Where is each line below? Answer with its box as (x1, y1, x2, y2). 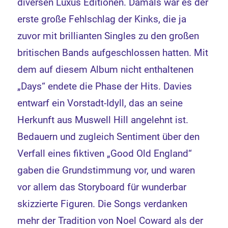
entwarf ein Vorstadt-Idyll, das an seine (17, 97, 183, 109)
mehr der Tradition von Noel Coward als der (17, 215, 204, 227)
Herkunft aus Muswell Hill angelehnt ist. (17, 114, 189, 126)
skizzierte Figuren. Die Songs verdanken (17, 198, 188, 210)
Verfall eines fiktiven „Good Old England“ (17, 148, 192, 160)
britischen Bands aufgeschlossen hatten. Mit (17, 47, 209, 59)
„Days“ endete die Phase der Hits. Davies (17, 80, 192, 93)
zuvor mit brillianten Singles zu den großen (17, 30, 199, 42)
